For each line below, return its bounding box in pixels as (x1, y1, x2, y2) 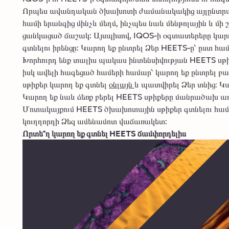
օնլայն (109, 78, 134, 91)
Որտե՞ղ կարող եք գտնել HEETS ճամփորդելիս (22, 127, 186, 140)
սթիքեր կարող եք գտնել (22, 78, 109, 91)
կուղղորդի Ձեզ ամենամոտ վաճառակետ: (22, 114, 167, 128)
